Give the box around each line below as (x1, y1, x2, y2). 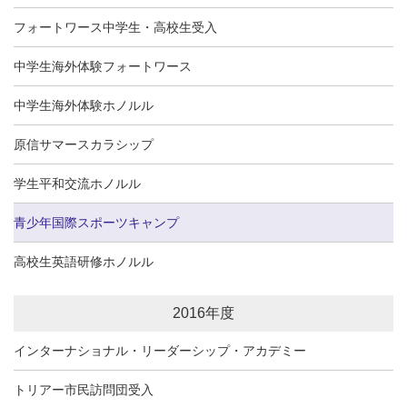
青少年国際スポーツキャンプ (14, 214, 179, 230)
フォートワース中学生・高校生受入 (14, 19, 217, 35)
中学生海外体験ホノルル (14, 97, 154, 113)
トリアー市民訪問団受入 (14, 382, 154, 397)
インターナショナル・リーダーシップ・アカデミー (14, 342, 306, 358)
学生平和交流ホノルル (14, 175, 141, 191)
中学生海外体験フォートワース (14, 58, 192, 74)
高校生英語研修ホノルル (14, 253, 154, 269)
